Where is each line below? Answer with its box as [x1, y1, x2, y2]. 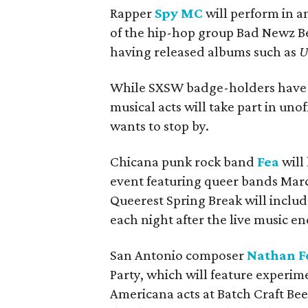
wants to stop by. [110, 117, 209, 134]
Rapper [110, 4, 155, 21]
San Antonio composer [110, 246, 244, 263]
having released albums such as [110, 43, 299, 60]
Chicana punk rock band [110, 153, 257, 170]
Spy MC [155, 4, 203, 21]
